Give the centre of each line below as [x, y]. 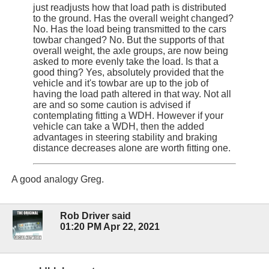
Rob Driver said [95, 216]
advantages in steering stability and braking [125, 137]
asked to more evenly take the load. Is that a [126, 61]
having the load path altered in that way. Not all [132, 94]
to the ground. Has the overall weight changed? [133, 18]
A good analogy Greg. [56, 179]
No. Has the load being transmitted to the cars [130, 29]
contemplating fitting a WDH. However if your [128, 115]
